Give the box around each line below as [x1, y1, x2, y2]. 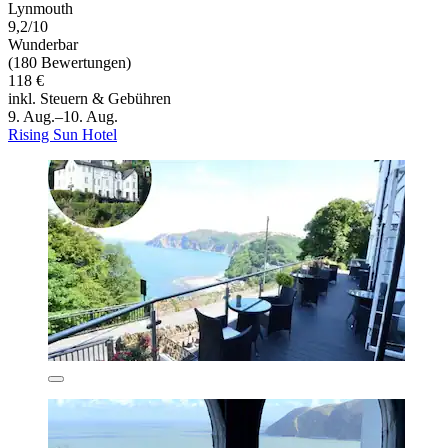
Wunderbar [8, 35, 78, 53]
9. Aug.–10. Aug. [8, 107, 118, 125]
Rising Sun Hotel [8, 125, 117, 143]
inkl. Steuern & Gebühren [8, 89, 171, 107]
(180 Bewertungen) [8, 53, 131, 71]
